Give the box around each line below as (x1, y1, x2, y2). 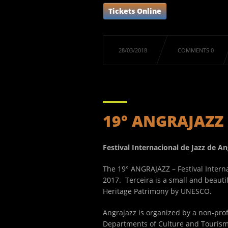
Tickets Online (108, 6, 161, 16)
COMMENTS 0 (178, 46, 214, 54)
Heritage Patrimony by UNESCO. (103, 186, 212, 196)
